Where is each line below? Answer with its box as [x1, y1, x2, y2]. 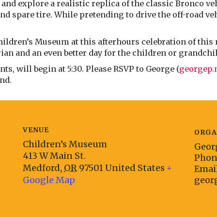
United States [105, 162, 165, 174]
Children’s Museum [23, 139, 108, 150]
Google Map [23, 174, 76, 186]
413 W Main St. [23, 150, 86, 162]
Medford [23, 162, 61, 174]
